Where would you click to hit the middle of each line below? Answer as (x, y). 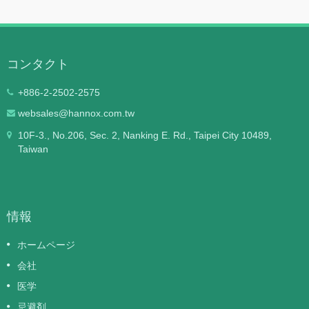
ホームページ (46, 245)
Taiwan (33, 149)
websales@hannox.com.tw (76, 113)
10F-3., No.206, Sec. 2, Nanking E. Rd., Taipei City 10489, (145, 135)
